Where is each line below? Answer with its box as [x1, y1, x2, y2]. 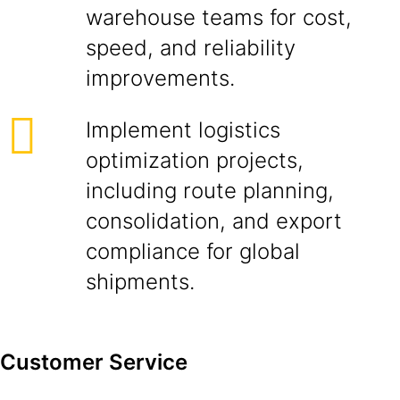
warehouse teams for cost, [86, 4, 352, 30]
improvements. [86, 65, 235, 91]
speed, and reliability [86, 35, 296, 61]
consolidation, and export [86, 208, 342, 234]
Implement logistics [86, 117, 280, 143]
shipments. [86, 269, 195, 295]
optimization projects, [86, 147, 304, 173]
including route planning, [86, 178, 334, 204]
